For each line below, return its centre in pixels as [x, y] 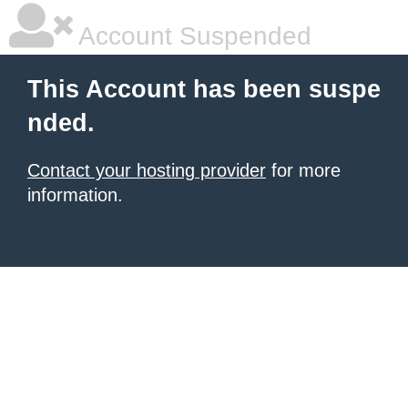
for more [303, 170]
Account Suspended [192, 36]
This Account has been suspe [204, 89]
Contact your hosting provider [147, 170]
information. [75, 195]
